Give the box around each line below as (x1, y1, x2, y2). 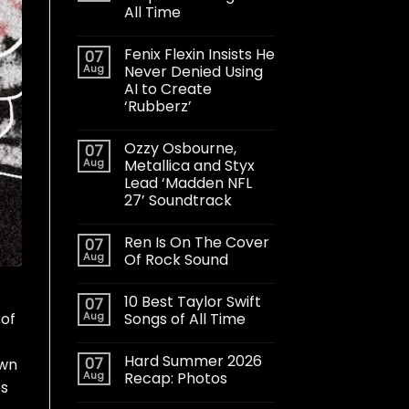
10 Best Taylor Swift (123, 290, 261, 312)
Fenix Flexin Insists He (123, 43, 275, 65)
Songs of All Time (123, 308, 246, 330)
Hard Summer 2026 (123, 350, 262, 372)
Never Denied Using (123, 60, 263, 82)
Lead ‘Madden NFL (123, 172, 252, 194)
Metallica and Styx (123, 154, 255, 176)
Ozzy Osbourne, (123, 137, 236, 159)
